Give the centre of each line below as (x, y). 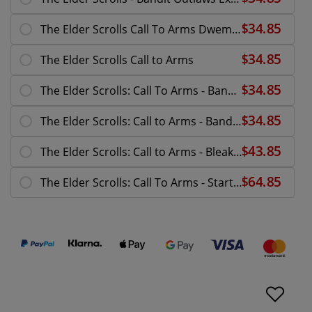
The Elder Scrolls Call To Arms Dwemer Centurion (236, 29)
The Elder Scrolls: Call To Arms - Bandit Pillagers (232, 90)
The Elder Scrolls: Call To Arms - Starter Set (238, 182)
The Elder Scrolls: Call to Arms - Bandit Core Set (237, 121)
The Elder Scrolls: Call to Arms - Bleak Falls (238, 151)
